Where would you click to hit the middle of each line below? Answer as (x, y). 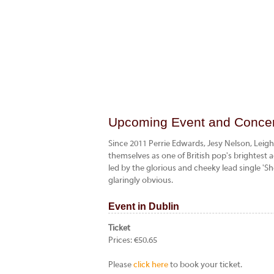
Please (121, 265)
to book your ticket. (205, 265)
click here (151, 265)
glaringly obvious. (141, 181)
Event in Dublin (144, 206)
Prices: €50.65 (133, 241)
